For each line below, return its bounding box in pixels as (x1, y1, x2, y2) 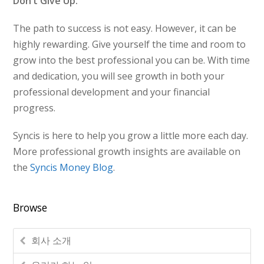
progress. (13, 101, 56, 115)
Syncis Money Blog (30, 161, 114, 174)
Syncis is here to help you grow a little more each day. (13, 129, 249, 143)
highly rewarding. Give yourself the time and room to (13, 38, 246, 51)
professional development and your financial (13, 85, 210, 99)
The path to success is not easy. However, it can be (13, 22, 237, 35)
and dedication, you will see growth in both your (13, 70, 225, 83)
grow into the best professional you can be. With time (13, 54, 250, 67)
